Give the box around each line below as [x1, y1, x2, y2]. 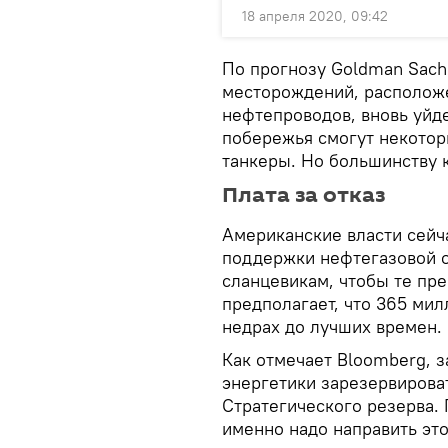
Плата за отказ [222, 180, 385, 210]
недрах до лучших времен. [222, 315, 442, 338]
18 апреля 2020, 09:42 [242, 7, 388, 25]
